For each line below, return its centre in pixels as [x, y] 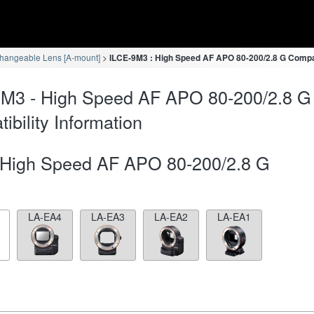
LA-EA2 [171, 216]
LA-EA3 [108, 216]
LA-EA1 [234, 216]
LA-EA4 [45, 216]
